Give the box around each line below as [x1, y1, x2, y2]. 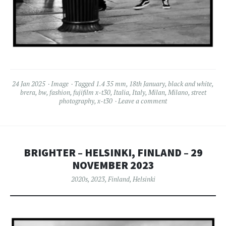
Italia [113, 88, 129, 97]
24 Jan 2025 [12, 79, 45, 88]
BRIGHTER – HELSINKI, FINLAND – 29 [23, 146, 203, 159]
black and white [168, 79, 212, 88]
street [191, 88, 206, 97]
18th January [129, 79, 165, 88]
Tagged [74, 79, 96, 88]
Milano [167, 88, 188, 97]
